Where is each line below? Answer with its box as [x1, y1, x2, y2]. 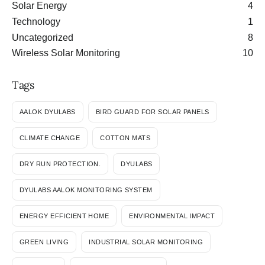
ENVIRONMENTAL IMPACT [129, 212, 215, 219]
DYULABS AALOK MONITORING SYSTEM [20, 186, 153, 193]
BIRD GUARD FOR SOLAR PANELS [95, 108, 209, 115]
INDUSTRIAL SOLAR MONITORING [89, 238, 203, 245]
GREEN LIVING [20, 238, 69, 245]
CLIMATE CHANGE [20, 134, 80, 141]
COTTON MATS [100, 134, 151, 141]
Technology [12, 16, 60, 27]
